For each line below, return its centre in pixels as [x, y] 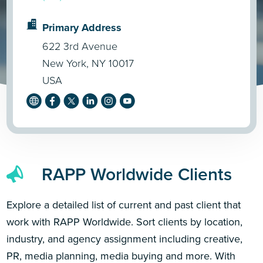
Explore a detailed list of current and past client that [124, 205]
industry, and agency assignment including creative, [125, 239]
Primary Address [82, 27]
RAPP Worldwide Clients [137, 175]
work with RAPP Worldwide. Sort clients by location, [125, 222]
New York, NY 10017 [88, 63]
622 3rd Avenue [80, 46]
